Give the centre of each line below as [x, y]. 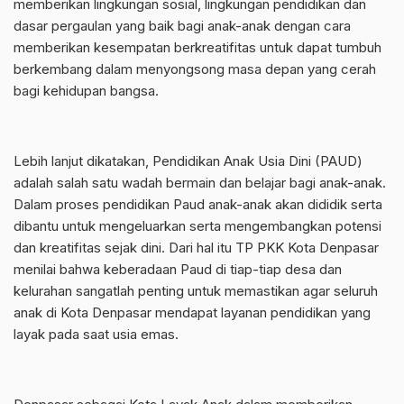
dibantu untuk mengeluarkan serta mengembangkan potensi [197, 226]
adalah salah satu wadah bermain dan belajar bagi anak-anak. [200, 183]
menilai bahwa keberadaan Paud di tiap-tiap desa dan [178, 269]
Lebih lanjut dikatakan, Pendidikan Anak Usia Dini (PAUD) [188, 161]
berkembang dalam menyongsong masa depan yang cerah [195, 69]
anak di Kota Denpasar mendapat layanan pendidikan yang [192, 312]
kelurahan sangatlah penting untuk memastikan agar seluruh [196, 291]
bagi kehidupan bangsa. [86, 91]
